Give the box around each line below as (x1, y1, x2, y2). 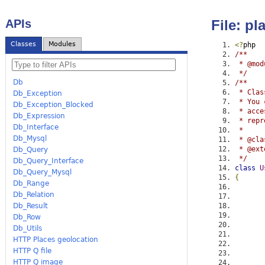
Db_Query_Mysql (13, 167, 72, 176)
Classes (11, 40, 37, 49)
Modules (49, 40, 76, 49)
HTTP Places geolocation (13, 235, 99, 244)
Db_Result (13, 201, 49, 210)
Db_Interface (13, 122, 59, 131)
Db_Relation (13, 190, 55, 199)
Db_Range (13, 179, 50, 188)
